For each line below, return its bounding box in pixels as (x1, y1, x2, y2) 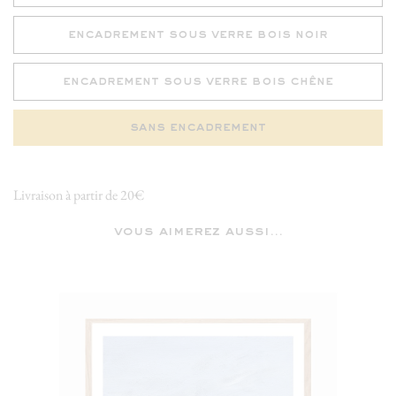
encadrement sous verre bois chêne (63, 75, 333, 88)
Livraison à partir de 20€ (13, 186, 144, 204)
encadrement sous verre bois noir (68, 28, 328, 41)
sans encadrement (130, 121, 266, 133)
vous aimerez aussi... (113, 225, 283, 239)
